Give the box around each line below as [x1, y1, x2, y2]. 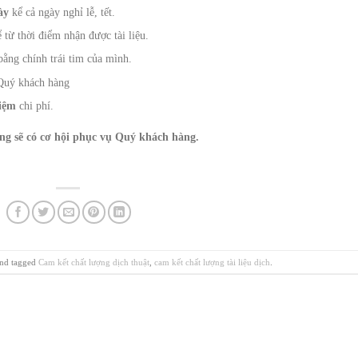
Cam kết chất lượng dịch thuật [38, 257, 150, 267]
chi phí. [16, 100, 54, 113]
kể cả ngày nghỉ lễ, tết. [12, 6, 116, 18]
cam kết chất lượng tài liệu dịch [154, 257, 271, 267]
